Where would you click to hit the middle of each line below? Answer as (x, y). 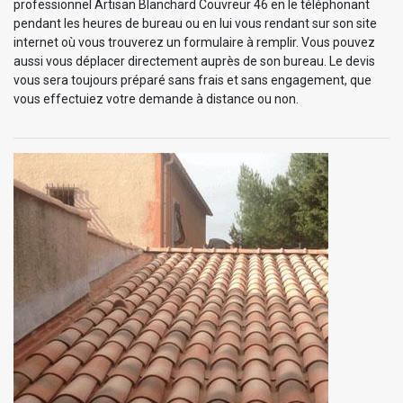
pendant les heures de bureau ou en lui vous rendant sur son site (195, 23)
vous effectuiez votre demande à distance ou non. (156, 99)
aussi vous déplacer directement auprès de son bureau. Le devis (194, 61)
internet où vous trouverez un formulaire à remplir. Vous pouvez (194, 42)
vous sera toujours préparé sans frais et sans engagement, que (193, 80)
